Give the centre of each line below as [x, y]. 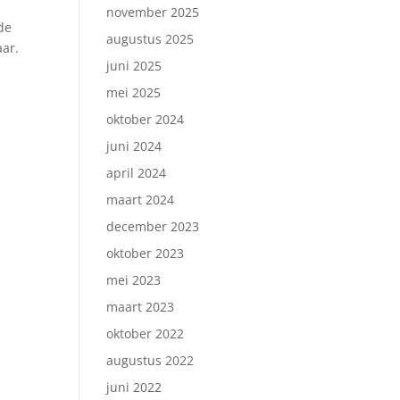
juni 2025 [134, 66]
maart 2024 [141, 200]
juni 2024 [134, 146]
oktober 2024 [146, 119]
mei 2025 [134, 92]
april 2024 [137, 173]
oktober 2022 [146, 333]
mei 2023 [134, 280]
